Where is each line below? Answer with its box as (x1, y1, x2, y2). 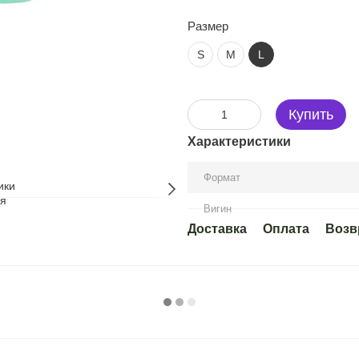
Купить (288, 107, 333, 123)
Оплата (263, 222, 309, 236)
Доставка (188, 222, 247, 236)
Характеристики (188, 135, 291, 148)
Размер (188, 19, 228, 33)
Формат (204, 171, 240, 184)
